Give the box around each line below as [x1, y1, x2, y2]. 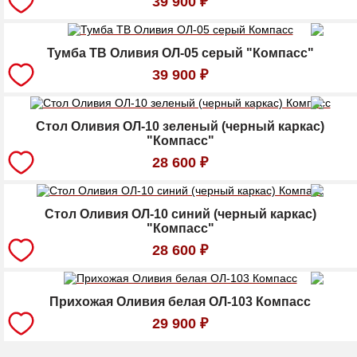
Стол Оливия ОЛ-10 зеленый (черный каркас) [36, 120, 324, 134]
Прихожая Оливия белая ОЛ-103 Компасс [49, 295, 311, 309]
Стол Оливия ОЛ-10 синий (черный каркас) [44, 207, 316, 222]
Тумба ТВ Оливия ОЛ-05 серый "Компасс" [46, 46, 314, 61]
